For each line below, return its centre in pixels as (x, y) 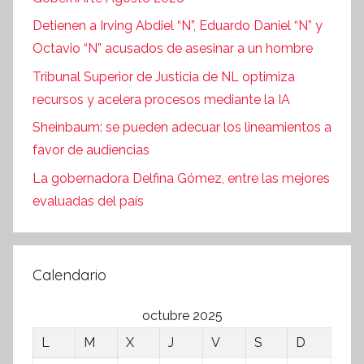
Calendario (69, 275)
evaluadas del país (88, 201)
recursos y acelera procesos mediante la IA (161, 99)
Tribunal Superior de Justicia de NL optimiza (164, 76)
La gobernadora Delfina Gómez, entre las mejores (181, 178)
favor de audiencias (91, 150)
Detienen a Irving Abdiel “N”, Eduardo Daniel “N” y (178, 26)
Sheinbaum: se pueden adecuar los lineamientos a (182, 128)
